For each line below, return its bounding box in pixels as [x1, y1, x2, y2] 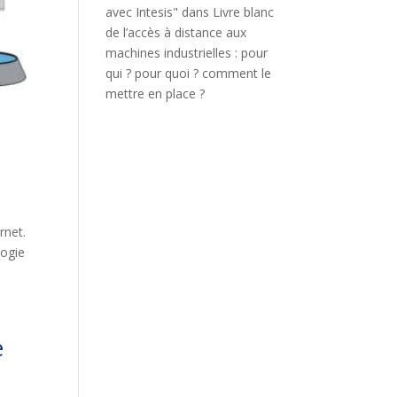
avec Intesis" [105, 4, 179, 20]
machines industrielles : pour [105, 44, 269, 61]
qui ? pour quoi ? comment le [105, 65, 272, 82]
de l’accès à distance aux [105, 24, 247, 41]
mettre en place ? [105, 85, 206, 102]
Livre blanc [213, 4, 275, 20]
